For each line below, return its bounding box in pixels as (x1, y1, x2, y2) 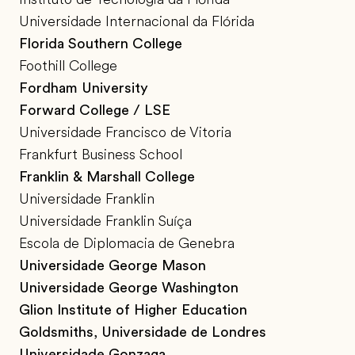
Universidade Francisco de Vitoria (19, 124, 231, 141)
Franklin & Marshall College (19, 169, 195, 185)
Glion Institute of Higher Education (19, 302, 247, 319)
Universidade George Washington (19, 280, 239, 296)
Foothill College (19, 58, 117, 74)
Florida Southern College (19, 36, 182, 52)
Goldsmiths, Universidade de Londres (19, 324, 266, 341)
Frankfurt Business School (19, 147, 182, 163)
